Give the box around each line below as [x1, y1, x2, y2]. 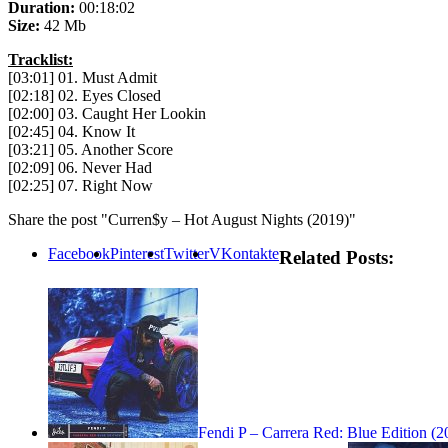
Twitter [164, 244, 209, 262]
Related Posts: [279, 247, 394, 269]
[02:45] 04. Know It [8, 122, 135, 140]
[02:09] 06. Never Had [8, 158, 152, 176]
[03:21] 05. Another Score [8, 140, 173, 158]
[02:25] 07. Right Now [8, 176, 153, 194]
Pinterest [110, 244, 164, 262]
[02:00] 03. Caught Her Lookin [8, 104, 206, 122]
